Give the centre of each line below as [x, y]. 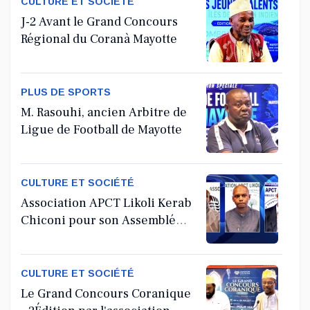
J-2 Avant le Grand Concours [99, 22]
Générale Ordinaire [76, 238]
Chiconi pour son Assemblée [102, 221]
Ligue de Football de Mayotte [101, 130]
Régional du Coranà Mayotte [99, 39]
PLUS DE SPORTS [66, 92]
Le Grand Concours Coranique [106, 294]
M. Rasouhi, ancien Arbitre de [104, 113]
